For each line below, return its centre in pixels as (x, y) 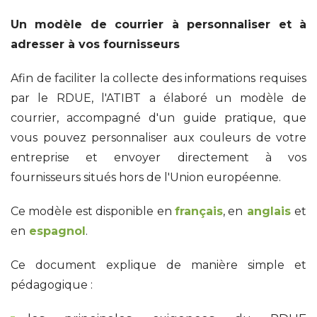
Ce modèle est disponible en (93, 211)
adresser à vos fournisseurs (95, 44)
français (198, 211)
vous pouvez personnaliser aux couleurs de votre (158, 137)
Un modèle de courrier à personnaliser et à (158, 24)
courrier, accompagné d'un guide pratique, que (158, 117)
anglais (269, 211)
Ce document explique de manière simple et (158, 265)
